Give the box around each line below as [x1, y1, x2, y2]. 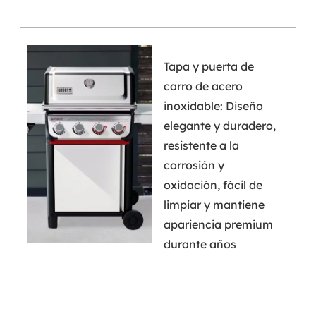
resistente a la [163, 138, 239, 152]
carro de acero [163, 78, 243, 93]
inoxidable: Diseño [163, 98, 263, 113]
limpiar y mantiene [163, 197, 265, 212]
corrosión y [163, 157, 224, 172]
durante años [163, 236, 236, 251]
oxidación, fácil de [163, 177, 262, 192]
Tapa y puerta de [163, 59, 254, 73]
